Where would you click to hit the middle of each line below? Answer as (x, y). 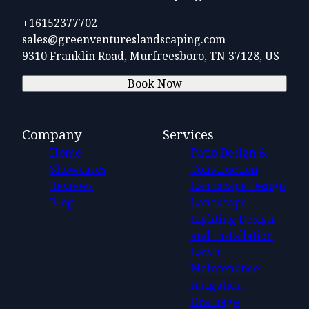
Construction (224, 169)
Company (52, 134)
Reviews (71, 185)
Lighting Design (232, 218)
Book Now (154, 83)
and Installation (232, 235)
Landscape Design (238, 185)
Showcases (78, 169)
